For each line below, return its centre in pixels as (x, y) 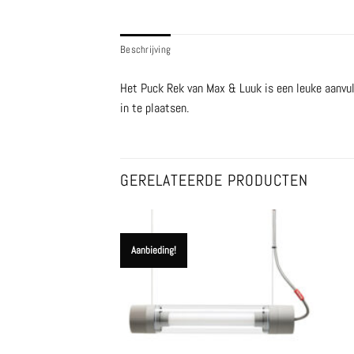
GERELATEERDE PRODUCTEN (214, 180)
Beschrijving (146, 50)
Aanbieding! (153, 250)
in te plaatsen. (154, 108)
